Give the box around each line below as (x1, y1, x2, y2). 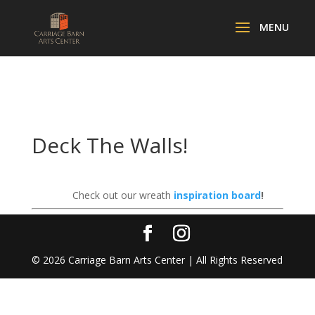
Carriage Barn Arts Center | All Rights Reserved (65, 253, 283, 266)
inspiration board (173, 188, 261, 202)
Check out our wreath (72, 188, 174, 202)
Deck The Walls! (31, 131, 188, 160)
